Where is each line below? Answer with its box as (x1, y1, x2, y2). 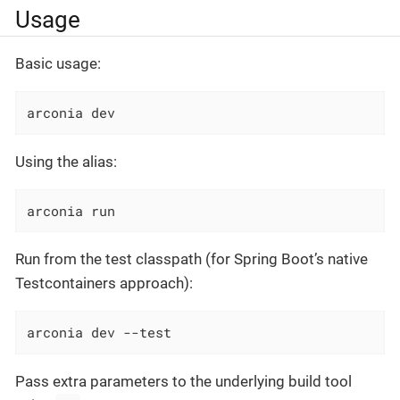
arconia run (27, 201, 116, 220)
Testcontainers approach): (15, 274, 193, 293)
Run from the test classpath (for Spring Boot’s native (15, 250, 368, 269)
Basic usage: (15, 54, 101, 73)
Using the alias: (15, 152, 117, 171)
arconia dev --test (27, 323, 172, 342)
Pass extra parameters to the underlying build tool (15, 371, 352, 390)
